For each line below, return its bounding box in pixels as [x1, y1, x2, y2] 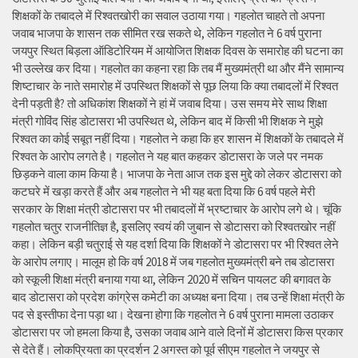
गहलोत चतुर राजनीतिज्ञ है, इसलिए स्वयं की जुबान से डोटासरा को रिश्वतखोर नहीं [12, 219, 335, 235]
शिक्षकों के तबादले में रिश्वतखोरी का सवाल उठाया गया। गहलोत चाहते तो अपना [12, 8, 324, 24]
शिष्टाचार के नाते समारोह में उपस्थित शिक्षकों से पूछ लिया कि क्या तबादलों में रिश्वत [12, 78, 338, 94]
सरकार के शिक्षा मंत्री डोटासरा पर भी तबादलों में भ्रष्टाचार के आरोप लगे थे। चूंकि [12, 201, 341, 217]
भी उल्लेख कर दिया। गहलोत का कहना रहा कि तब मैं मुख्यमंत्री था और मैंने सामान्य [12, 61, 344, 77]
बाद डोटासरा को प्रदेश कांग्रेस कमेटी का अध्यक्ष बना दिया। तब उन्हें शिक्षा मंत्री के [12, 289, 344, 305]
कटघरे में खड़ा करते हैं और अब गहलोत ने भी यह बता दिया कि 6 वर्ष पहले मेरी [12, 184, 315, 200]
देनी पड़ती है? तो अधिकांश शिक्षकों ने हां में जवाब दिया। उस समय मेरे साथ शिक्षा [12, 96, 327, 112]
